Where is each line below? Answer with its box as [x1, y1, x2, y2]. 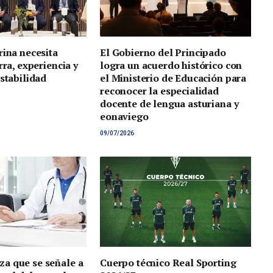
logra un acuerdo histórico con [100, 58, 243, 73]
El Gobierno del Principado [100, 46, 226, 60]
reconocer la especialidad [100, 84, 219, 98]
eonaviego [100, 110, 149, 124]
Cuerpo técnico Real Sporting [100, 255, 236, 269]
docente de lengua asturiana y [100, 97, 239, 111]
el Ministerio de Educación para [100, 71, 247, 85]
